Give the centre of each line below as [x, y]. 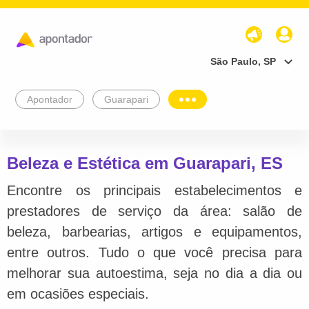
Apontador [50, 99]
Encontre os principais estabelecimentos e [154, 190]
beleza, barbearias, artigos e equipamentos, [154, 231]
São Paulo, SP [243, 61]
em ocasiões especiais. [78, 293]
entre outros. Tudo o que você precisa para [154, 252]
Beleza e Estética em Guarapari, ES [145, 163]
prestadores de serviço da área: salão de [154, 211]
